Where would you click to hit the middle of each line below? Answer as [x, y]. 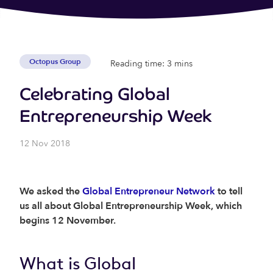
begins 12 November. [68, 221]
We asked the [51, 191]
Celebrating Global [95, 94]
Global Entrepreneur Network [149, 191]
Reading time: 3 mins [151, 63]
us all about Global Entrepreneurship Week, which [131, 206]
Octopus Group [55, 62]
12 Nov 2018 [45, 144]
